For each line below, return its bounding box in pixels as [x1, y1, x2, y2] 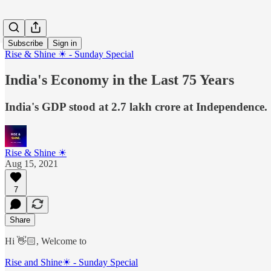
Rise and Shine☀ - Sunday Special [5, 256, 138, 267]
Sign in [53, 39, 77, 48]
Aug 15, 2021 [5, 158, 58, 169]
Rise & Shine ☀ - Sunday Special [5, 49, 134, 59]
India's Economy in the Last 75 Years [5, 71, 234, 88]
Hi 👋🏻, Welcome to [5, 235, 87, 246]
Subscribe [8, 39, 43, 48]
